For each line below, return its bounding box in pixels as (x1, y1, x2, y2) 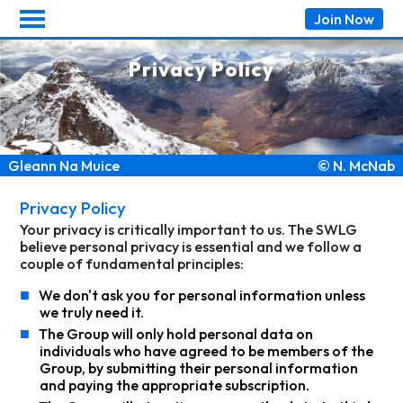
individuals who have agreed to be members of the (40, 342, 374, 361)
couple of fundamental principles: (20, 255, 245, 273)
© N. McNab (318, 157, 396, 175)
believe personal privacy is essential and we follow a (20, 237, 363, 256)
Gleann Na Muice (7, 157, 120, 175)
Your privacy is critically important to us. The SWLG (20, 220, 358, 239)
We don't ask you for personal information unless (39, 286, 366, 305)
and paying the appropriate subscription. (40, 376, 310, 395)
